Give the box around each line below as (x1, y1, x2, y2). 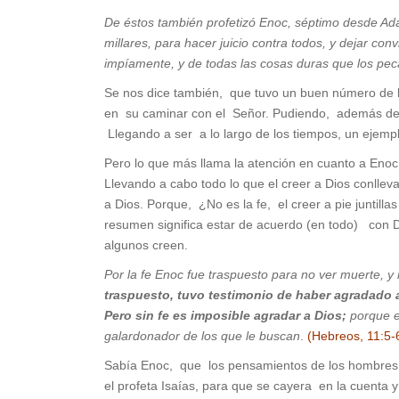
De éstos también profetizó (104, 15, 259, 30)
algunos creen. (104, 238, 188, 253)
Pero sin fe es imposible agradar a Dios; (104, 308, 350, 323)
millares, (104, 36, 151, 51)
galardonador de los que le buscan (104, 329, 300, 344)
